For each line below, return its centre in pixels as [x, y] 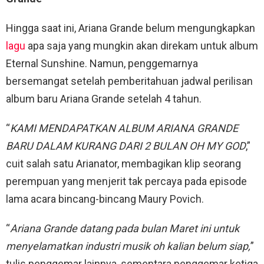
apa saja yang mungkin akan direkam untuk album [142, 45]
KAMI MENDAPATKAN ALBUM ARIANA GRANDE [124, 128]
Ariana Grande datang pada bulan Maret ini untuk [125, 228]
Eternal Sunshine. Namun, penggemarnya [102, 63]
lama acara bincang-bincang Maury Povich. [105, 199]
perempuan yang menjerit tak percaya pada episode [126, 181]
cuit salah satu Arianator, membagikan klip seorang [123, 163]
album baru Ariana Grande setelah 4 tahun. [104, 98]
